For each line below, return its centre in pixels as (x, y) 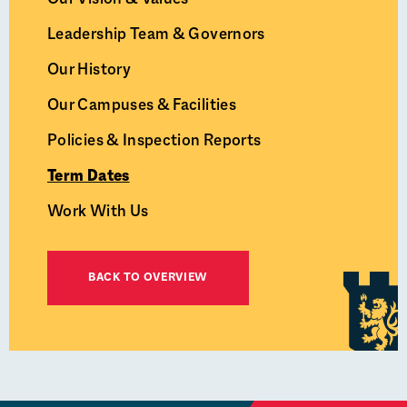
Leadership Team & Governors (156, 35)
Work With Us (98, 212)
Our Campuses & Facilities (142, 106)
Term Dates (89, 177)
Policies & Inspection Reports (154, 141)
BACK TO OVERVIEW (149, 278)
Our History (89, 70)
